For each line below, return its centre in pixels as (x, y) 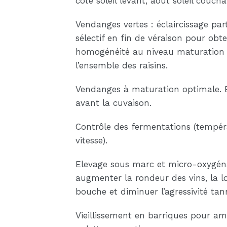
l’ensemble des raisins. (121, 66)
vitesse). (91, 141)
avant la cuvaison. (113, 103)
